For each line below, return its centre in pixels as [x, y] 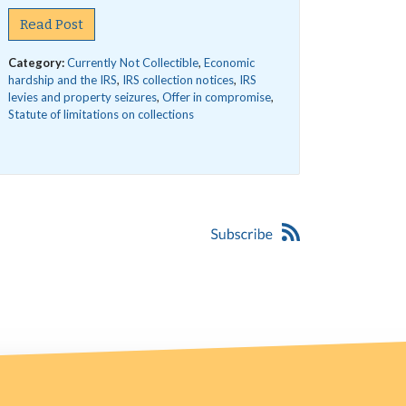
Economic [229, 63]
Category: [37, 63]
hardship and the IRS [62, 80]
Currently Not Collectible [132, 63]
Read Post [51, 24]
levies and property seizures [82, 97]
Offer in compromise [216, 97]
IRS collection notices [178, 80]
